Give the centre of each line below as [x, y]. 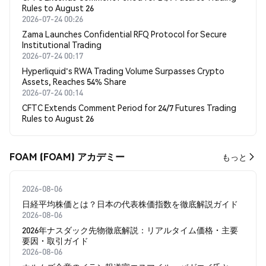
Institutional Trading [62, 45]
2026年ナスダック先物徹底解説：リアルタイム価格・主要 [130, 230]
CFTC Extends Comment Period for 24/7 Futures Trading [129, 107]
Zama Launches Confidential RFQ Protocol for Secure [124, 34]
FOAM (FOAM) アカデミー [67, 156]
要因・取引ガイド [55, 240]
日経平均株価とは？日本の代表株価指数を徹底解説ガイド [130, 204]
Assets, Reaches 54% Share [74, 81]
